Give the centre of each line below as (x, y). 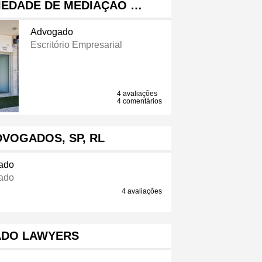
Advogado (51, 32)
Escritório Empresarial (76, 45)
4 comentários (140, 101)
